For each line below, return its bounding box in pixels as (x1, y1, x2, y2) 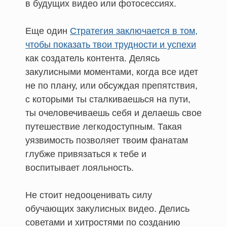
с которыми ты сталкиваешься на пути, (25, 94, 191, 104)
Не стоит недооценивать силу (25, 190, 152, 200)
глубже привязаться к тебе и (25, 148, 146, 159)
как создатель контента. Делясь (25, 53, 160, 63)
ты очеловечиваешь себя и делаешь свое (25, 107, 202, 118)
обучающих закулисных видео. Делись (25, 203, 190, 214)
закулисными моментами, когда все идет (25, 66, 198, 77)
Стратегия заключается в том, (70, 25, 198, 36)
